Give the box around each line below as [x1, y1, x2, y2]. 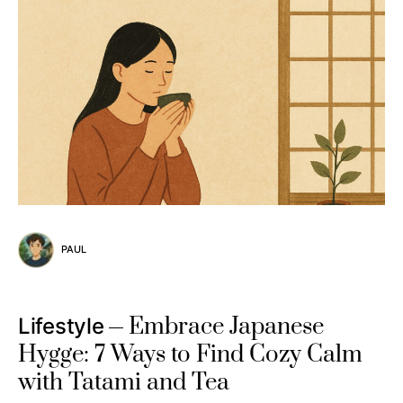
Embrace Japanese [129, 311, 325, 342]
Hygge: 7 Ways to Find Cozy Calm [18, 339, 363, 370]
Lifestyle [18, 312, 104, 339]
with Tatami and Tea [18, 367, 229, 398]
